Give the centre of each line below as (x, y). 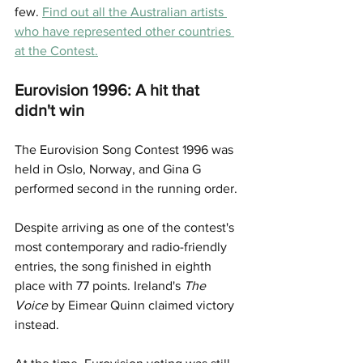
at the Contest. (56, 50)
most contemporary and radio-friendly (122, 246)
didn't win (49, 110)
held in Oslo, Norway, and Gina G (109, 169)
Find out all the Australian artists (135, 11)
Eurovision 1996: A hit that (109, 90)
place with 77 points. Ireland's (99, 285)
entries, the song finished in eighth (115, 266)
